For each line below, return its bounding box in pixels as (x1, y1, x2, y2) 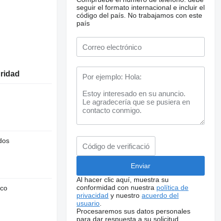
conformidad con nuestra (76, 184, 157, 191)
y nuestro (109, 191, 142, 199)
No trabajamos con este (128, 11, 203, 19)
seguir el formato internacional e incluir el (76, 3, 205, 11)
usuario (76, 199, 100, 207)
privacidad (76, 191, 109, 199)
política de (156, 184, 189, 191)
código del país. (76, 11, 126, 19)
